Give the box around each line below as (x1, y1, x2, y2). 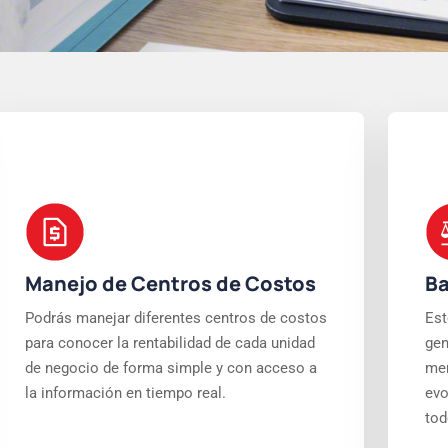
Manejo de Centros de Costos (24, 270, 316, 297)
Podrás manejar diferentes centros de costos (24, 309, 327, 327)
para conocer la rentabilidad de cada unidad (24, 334, 315, 352)
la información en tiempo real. (24, 384, 226, 402)
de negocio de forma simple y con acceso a (24, 359, 317, 377)
